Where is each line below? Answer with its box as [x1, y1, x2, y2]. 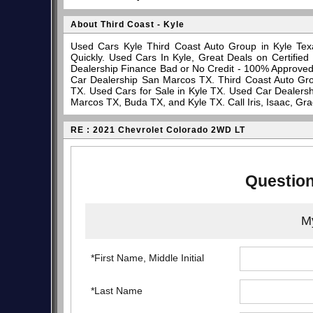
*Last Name [91, 285, 143, 297]
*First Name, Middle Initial [91, 252, 205, 264]
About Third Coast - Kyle [71, 20, 184, 29]
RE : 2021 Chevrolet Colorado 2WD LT [71, 125, 245, 135]
